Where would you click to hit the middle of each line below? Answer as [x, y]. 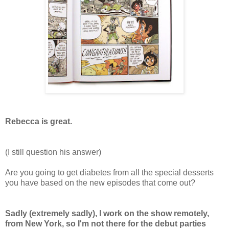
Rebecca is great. [39, 121]
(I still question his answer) [53, 152]
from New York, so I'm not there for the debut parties [106, 223]
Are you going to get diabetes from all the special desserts [109, 172]
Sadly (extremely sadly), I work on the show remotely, [107, 213]
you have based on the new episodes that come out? [100, 182]
